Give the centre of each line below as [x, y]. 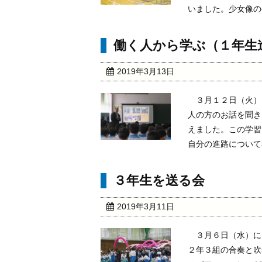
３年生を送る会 [159, 180]
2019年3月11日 [146, 206]
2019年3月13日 [146, 71]
